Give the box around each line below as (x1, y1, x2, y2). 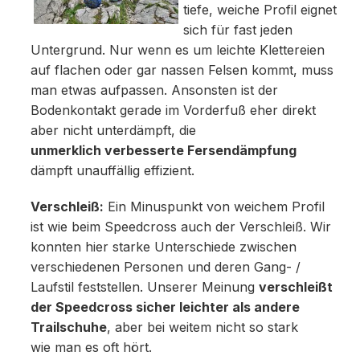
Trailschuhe (30, 320, 107, 336)
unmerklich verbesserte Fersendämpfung (30, 143, 297, 159)
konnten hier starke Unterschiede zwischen (30, 239, 297, 256)
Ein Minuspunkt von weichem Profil (103, 199, 325, 215)
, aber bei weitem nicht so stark (106, 320, 298, 336)
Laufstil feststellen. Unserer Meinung (30, 280, 259, 296)
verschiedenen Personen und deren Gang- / (30, 260, 301, 276)
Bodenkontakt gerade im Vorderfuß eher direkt (30, 103, 316, 119)
